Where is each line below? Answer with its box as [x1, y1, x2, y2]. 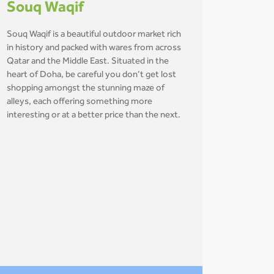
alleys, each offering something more [7, 98, 152, 107]
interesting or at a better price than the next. [7, 111, 180, 120]
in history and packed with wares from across [7, 44, 181, 53]
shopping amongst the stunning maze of [7, 84, 165, 94]
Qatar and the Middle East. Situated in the [7, 57, 169, 67]
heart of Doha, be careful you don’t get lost [7, 71, 176, 80]
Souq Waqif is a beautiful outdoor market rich [7, 31, 181, 40]
